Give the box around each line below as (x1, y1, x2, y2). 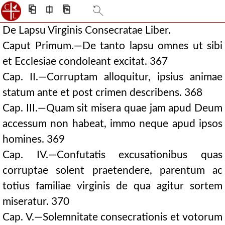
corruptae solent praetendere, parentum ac (3, 165, 222, 176)
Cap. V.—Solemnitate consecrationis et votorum (3, 212, 222, 222)
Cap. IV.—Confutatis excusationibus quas (3, 150, 222, 160)
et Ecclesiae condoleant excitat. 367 (3, 56, 168, 67)
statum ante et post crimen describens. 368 (3, 87, 202, 98)
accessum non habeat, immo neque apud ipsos (3, 119, 222, 129)
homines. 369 (3, 134, 65, 145)
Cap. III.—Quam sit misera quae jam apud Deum (3, 103, 222, 114)
